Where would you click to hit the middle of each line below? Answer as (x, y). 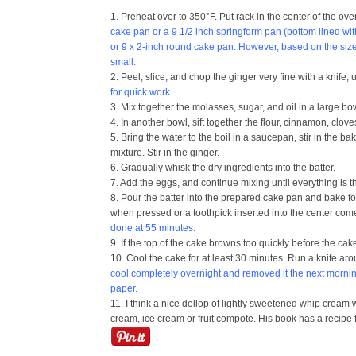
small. (123, 62)
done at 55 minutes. (153, 228)
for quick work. (141, 92)
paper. (124, 288)
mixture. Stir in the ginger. (165, 153)
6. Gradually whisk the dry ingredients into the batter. (223, 168)
